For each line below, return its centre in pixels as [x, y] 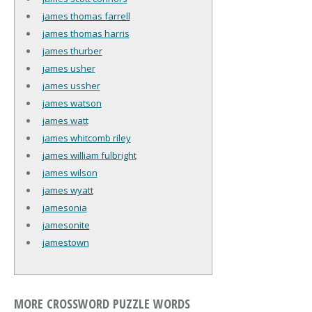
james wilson [70, 172]
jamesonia [64, 207]
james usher [69, 68]
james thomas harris [86, 33]
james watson [72, 103]
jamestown [65, 242]
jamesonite [66, 225]
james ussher [71, 85]
